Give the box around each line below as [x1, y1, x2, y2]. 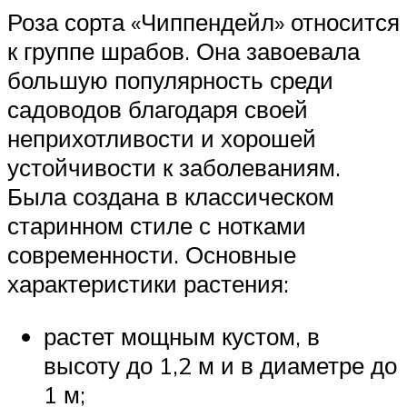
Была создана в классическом [7, 182, 334, 212]
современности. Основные [7, 240, 296, 270]
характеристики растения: [7, 269, 289, 299]
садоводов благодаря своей [7, 94, 308, 124]
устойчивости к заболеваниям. [7, 153, 341, 183]
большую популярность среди [7, 65, 333, 95]
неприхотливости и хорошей [7, 124, 316, 154]
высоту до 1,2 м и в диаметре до [44, 350, 397, 380]
